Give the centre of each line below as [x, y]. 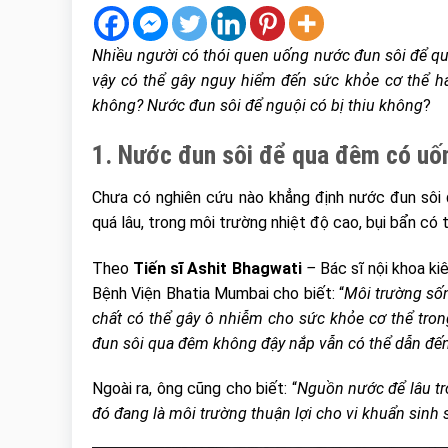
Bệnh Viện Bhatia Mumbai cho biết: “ [218, 293]
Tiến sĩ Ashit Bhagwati [217, 268]
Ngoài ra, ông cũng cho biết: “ [194, 389]
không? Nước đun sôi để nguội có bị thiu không [257, 106]
